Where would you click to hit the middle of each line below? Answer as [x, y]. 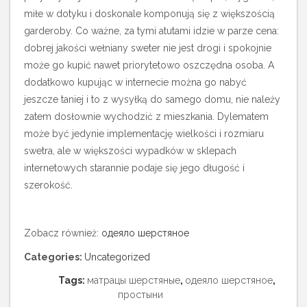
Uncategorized [117, 257]
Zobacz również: [63, 233]
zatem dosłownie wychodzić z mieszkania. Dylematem [146, 116]
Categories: [54, 257]
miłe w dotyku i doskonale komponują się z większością [149, 14]
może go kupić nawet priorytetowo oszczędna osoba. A [149, 65]
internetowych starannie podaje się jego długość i [134, 168]
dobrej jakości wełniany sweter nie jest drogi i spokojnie [148, 48]
